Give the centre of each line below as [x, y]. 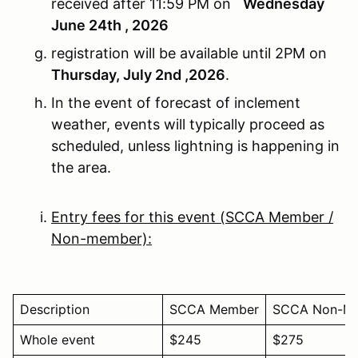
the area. [81, 167]
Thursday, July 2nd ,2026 [138, 74]
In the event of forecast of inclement [176, 102]
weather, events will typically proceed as [188, 124]
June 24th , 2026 [110, 25]
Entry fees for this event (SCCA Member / [192, 217]
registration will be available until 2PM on [189, 53]
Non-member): [101, 238]
